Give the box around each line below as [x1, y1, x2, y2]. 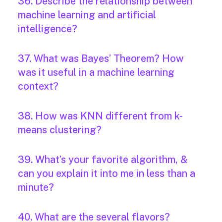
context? [18, 80, 58, 93]
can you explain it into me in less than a [18, 167, 195, 180]
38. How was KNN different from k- [18, 110, 183, 122]
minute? [18, 181, 54, 194]
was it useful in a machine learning [18, 66, 174, 79]
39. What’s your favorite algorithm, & [18, 154, 188, 166]
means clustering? [18, 124, 102, 136]
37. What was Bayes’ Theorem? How [18, 53, 184, 65]
